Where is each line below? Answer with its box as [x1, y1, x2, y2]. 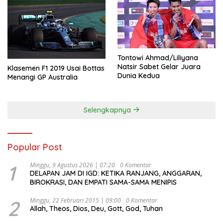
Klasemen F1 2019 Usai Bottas [7, 63, 105, 73]
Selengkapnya [83, 105, 133, 114]
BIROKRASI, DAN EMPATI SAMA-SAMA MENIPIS [30, 177, 177, 187]
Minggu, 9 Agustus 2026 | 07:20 [30, 160, 115, 169]
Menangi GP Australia [7, 72, 78, 82]
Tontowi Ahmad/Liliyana [117, 53, 198, 63]
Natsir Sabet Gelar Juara [117, 62, 201, 72]
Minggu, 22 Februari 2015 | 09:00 [30, 196, 121, 205]
